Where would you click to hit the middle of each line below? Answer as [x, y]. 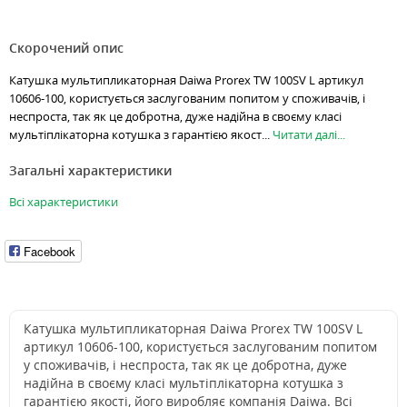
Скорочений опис [66, 48]
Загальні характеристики [90, 171]
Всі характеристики [64, 202]
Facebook [50, 251]
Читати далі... [309, 135]
